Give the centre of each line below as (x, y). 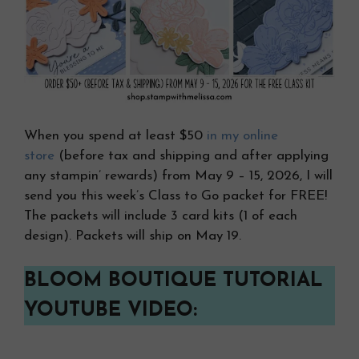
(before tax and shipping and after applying (192, 155)
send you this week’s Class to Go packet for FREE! (175, 196)
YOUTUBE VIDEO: (111, 311)
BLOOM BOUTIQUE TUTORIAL (173, 281)
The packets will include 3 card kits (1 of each (161, 216)
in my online (242, 135)
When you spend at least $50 (115, 135)
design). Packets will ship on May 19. (133, 236)
